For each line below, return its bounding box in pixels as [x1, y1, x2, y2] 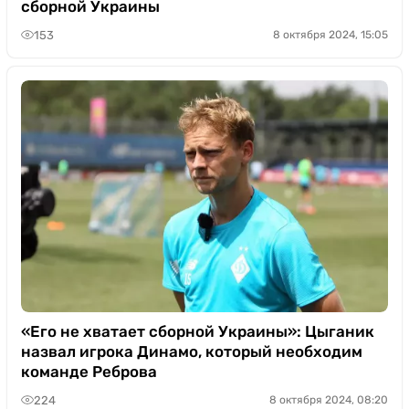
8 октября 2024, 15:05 [273, 28, 388, 41]
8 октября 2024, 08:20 [269, 393, 388, 406]
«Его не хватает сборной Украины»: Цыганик [21, 322, 374, 341]
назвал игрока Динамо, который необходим [21, 342, 362, 361]
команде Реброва [21, 362, 157, 381]
